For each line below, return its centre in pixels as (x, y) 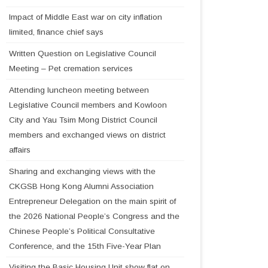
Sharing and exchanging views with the (82, 171)
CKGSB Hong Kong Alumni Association (81, 186)
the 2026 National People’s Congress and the (94, 216)
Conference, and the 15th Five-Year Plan (85, 246)
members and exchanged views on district (87, 135)
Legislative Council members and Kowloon (88, 105)
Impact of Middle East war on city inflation (85, 17)
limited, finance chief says (56, 32)
